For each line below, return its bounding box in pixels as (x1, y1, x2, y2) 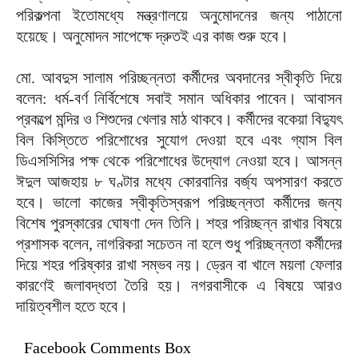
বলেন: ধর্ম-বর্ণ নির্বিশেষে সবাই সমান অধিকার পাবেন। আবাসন (16, 89, 342, 107)
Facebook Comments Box (24, 339, 191, 356)
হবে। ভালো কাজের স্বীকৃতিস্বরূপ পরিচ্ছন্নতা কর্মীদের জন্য (16, 193, 342, 211)
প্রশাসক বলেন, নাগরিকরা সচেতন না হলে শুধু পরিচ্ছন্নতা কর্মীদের (16, 235, 342, 253)
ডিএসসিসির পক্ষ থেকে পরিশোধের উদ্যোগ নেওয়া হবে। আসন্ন (16, 152, 342, 169)
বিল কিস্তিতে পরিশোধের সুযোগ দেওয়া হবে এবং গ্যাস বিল (16, 131, 342, 149)
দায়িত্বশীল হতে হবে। (16, 297, 128, 315)
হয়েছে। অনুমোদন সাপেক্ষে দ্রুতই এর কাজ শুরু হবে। (16, 27, 288, 45)
